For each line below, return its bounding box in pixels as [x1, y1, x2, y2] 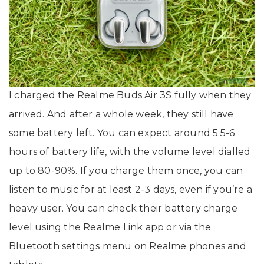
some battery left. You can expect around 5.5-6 [9, 127, 235, 139]
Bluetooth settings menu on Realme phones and [9, 240, 246, 252]
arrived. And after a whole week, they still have [9, 108, 234, 120]
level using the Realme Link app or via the [9, 222, 212, 233]
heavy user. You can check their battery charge [9, 203, 238, 214]
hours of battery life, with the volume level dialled [9, 146, 251, 158]
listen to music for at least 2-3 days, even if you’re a [9, 184, 253, 196]
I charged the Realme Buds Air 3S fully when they [9, 90, 252, 101]
